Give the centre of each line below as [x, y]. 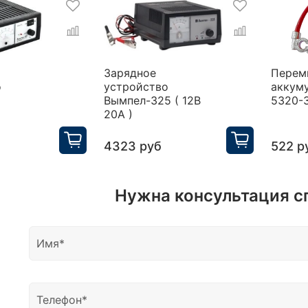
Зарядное [130, 73]
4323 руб [133, 146]
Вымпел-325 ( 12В [153, 100]
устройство [136, 86]
